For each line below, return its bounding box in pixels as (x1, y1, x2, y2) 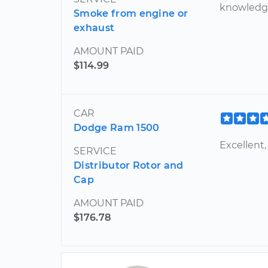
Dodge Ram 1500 (74, 121, 160, 133)
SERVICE (74, 145, 117, 157)
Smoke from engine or (74, 7, 188, 19)
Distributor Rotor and (74, 159, 184, 171)
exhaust (74, 22, 115, 33)
